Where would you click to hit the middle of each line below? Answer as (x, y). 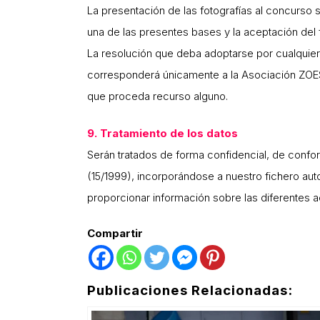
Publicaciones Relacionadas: (190, 291)
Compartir (115, 234)
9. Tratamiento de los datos (162, 134)
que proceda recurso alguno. (157, 96)
